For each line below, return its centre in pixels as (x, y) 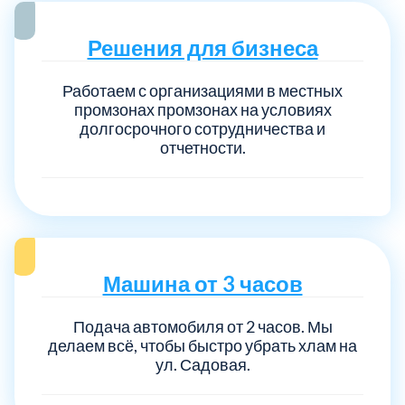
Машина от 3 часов (202, 283)
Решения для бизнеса (202, 47)
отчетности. (202, 147)
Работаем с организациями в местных (202, 90)
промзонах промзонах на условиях (202, 109)
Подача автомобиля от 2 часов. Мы (202, 326)
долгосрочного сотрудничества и (202, 128)
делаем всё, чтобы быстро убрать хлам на (202, 345)
